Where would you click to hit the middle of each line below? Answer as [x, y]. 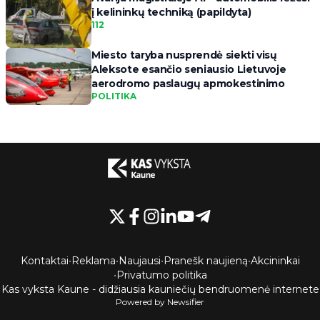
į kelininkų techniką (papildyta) [171, 12]
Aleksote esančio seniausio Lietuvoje [189, 70]
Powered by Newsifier [160, 301]
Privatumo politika [161, 275]
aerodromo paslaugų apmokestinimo [188, 84]
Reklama [93, 260]
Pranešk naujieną [205, 260]
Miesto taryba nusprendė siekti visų [184, 55]
